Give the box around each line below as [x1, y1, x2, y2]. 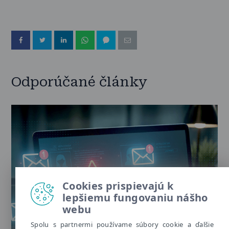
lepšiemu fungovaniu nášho [62, 191, 208, 204]
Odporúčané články [11, 74, 148, 89]
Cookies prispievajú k [62, 179, 174, 193]
